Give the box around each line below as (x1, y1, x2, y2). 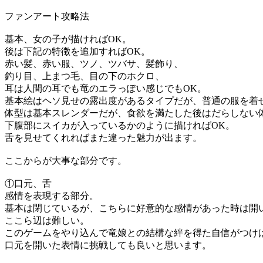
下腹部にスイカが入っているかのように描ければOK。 (5, 120, 235, 131)
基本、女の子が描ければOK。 (5, 34, 131, 45)
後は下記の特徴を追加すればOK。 (5, 46, 150, 57)
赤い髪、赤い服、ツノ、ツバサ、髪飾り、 (5, 59, 183, 69)
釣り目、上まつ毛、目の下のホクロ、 (5, 71, 164, 82)
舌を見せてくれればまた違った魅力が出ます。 (5, 133, 202, 143)
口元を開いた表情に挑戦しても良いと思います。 (5, 240, 211, 251)
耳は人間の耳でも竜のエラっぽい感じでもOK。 (5, 83, 207, 94)
